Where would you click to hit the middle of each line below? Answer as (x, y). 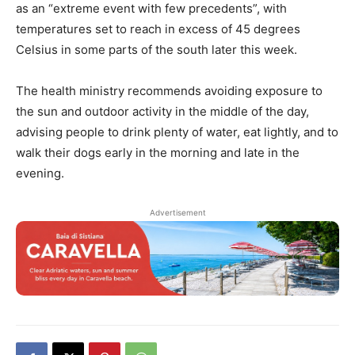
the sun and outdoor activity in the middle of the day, (162, 112)
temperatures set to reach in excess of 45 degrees (158, 29)
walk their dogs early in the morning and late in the (158, 153)
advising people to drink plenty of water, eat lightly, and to (177, 132)
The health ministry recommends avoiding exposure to (169, 91)
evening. (40, 174)
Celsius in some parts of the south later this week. (157, 50)
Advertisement (177, 213)
